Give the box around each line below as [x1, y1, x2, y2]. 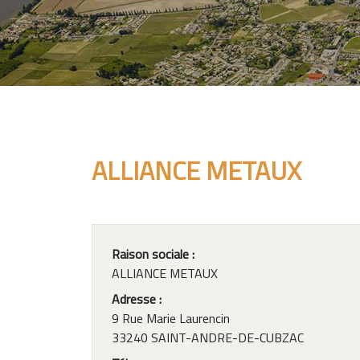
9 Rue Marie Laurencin [112, 309, 230, 328]
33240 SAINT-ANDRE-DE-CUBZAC [112, 328, 304, 347]
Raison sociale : [112, 244, 194, 264]
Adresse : [112, 289, 162, 309]
